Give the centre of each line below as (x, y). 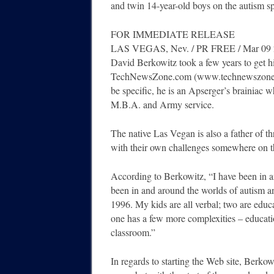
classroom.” (133, 232)
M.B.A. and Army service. (162, 105)
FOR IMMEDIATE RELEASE (173, 34)
